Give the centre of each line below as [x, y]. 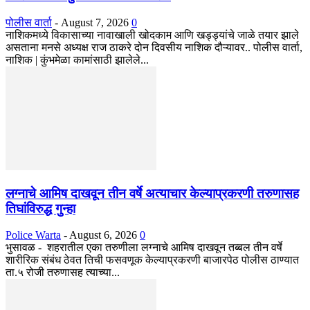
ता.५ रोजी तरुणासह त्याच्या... [63, 273]
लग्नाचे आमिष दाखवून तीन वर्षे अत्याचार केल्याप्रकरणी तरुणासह [152, 193]
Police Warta [33, 235]
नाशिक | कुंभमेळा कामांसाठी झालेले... [77, 60]
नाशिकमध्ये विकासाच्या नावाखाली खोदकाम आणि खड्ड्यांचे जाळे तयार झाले [152, 35]
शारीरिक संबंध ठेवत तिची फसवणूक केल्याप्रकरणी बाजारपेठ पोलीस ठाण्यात [152, 260]
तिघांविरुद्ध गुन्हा [40, 208]
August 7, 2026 [95, 22]
